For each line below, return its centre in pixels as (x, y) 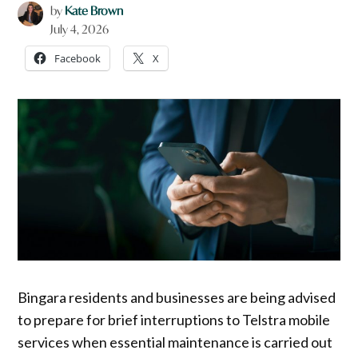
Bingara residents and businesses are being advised (177, 297)
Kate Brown (93, 10)
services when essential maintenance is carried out (175, 342)
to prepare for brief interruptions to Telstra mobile (174, 319)
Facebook (78, 58)
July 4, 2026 (79, 29)
